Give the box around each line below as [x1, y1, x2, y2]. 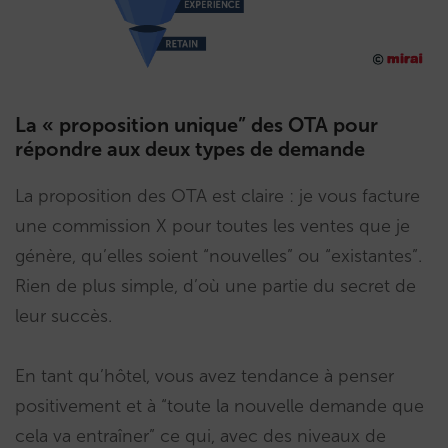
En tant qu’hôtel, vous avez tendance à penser [15, 365, 394, 388]
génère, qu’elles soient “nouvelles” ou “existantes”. [15, 245, 422, 268]
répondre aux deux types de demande [15, 137, 365, 162]
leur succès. [15, 305, 112, 328]
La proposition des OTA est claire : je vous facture [15, 185, 420, 208]
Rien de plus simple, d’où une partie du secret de [15, 275, 416, 298]
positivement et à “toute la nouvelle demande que [15, 395, 424, 418]
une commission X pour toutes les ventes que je [15, 215, 410, 238]
